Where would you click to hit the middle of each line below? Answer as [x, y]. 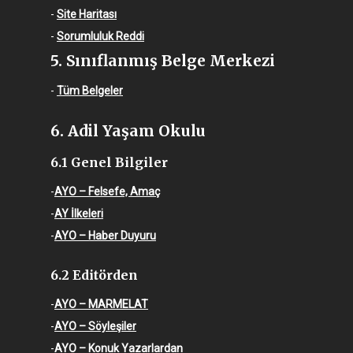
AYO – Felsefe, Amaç [107, 192]
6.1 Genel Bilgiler [109, 163]
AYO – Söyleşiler [95, 327]
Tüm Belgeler [90, 91]
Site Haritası [87, 15]
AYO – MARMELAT [101, 305]
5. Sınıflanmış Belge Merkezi [163, 61]
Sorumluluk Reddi [100, 37]
